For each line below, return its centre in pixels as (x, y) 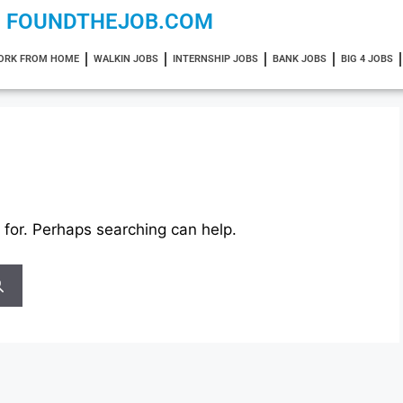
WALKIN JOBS (125, 59)
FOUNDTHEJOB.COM (110, 22)
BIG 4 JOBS (367, 59)
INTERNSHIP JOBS (215, 59)
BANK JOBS (299, 59)
